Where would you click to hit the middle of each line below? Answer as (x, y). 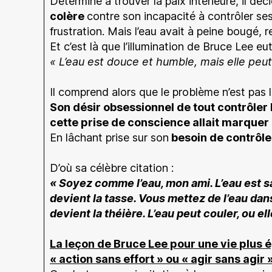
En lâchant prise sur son (109, 137)
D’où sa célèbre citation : (112, 168)
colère (68, 16)
